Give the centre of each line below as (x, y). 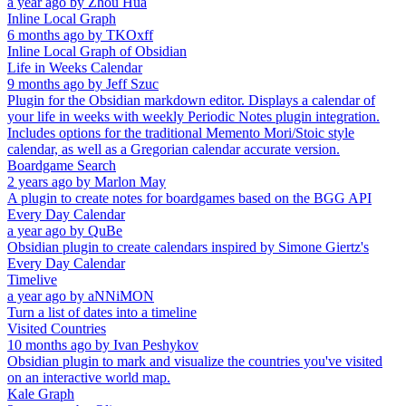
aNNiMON (121, 296)
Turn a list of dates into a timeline (102, 313)
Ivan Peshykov (156, 345)
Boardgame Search (62, 166)
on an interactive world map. (89, 378)
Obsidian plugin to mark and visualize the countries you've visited (195, 362)
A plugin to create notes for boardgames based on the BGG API (189, 198)
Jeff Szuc (132, 84)
